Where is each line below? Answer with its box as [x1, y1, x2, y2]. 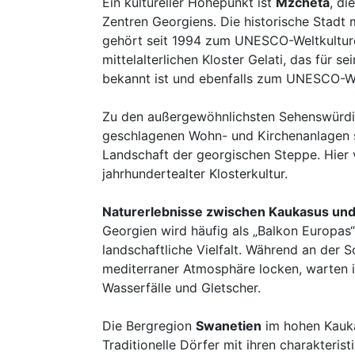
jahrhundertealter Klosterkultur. [102, 166, 288, 181]
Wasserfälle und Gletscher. [102, 280, 261, 296]
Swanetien [196, 318, 261, 334]
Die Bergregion [102, 318, 196, 334]
